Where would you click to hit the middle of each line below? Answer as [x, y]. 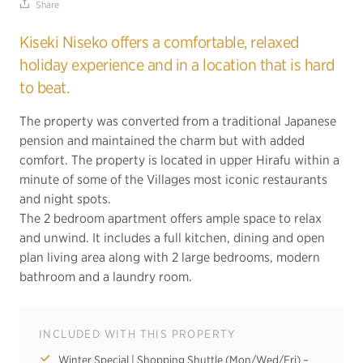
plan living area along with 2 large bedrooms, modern [170, 257]
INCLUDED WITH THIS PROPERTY [138, 334]
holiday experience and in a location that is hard [177, 65]
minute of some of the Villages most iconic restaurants [173, 179]
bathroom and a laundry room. [106, 277]
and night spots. [65, 199]
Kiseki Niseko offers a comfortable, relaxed [159, 42]
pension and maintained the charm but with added [162, 141]
